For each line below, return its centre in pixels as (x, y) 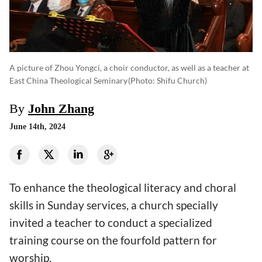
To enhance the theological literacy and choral (123, 187)
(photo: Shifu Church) (168, 80)
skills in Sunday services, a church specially (114, 205)
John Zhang (61, 108)
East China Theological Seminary (68, 80)
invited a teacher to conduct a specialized (111, 222)
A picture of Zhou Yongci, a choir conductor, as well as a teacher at (129, 67)
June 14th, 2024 (37, 126)
